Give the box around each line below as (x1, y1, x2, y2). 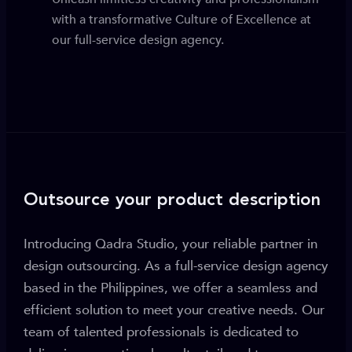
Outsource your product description (24, 192, 321, 209)
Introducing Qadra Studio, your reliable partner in (24, 235, 317, 253)
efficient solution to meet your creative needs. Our (24, 301, 324, 319)
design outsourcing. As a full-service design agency (24, 257, 328, 275)
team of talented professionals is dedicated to (24, 323, 299, 341)
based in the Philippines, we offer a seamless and (24, 279, 317, 297)
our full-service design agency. (52, 31, 224, 49)
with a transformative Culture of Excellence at (52, 11, 311, 28)
